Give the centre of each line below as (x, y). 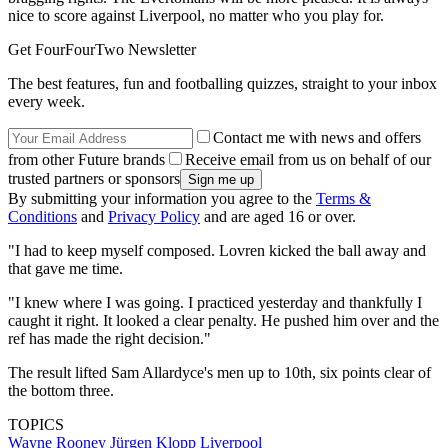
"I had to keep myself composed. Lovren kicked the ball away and (217, 251)
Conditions (42, 217)
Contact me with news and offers (317, 138)
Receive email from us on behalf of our (308, 160)
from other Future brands (86, 160)
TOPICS (36, 425)
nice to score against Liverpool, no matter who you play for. (196, 16)
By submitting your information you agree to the (162, 199)
